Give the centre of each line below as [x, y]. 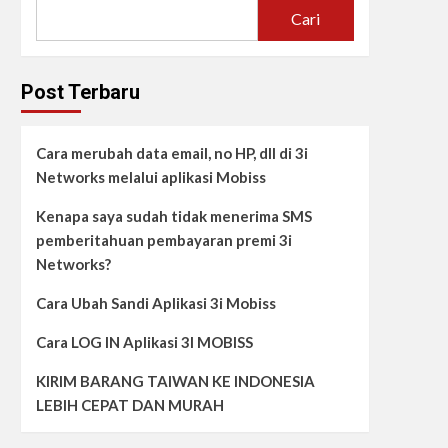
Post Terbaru [80, 92]
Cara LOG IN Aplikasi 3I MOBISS [144, 342]
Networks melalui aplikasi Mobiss [150, 177]
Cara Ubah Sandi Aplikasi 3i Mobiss [155, 303]
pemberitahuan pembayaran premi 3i [163, 240]
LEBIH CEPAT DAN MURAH [129, 405]
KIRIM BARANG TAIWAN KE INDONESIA [175, 381]
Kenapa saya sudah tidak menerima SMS [173, 216]
